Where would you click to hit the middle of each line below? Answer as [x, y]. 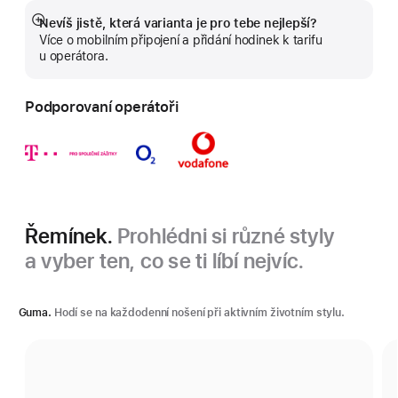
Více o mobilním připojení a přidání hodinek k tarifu [181, 40]
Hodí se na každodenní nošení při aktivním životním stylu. [199, 313]
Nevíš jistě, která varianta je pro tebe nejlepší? [179, 23]
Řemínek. [71, 236]
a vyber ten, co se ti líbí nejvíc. [165, 261]
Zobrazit [60, 29]
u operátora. [74, 56]
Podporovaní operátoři [102, 107]
